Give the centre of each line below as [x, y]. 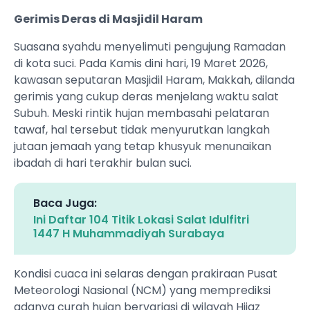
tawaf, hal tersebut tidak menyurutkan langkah [142, 130]
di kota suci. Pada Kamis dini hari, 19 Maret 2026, [141, 64]
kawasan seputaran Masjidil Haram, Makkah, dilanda [154, 80]
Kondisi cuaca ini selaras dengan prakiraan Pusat [146, 274]
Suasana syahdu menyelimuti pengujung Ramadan [150, 47]
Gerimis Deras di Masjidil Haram [108, 19]
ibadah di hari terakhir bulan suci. [103, 163]
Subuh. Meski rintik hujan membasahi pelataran [142, 113]
